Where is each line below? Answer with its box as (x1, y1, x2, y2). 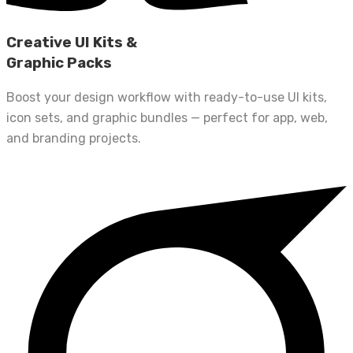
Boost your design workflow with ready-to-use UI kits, (6, 90, 327, 106)
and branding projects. (6, 131, 141, 147)
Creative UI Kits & (6, 33, 137, 51)
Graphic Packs (6, 54, 112, 72)
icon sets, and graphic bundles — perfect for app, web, (6, 110, 328, 126)
